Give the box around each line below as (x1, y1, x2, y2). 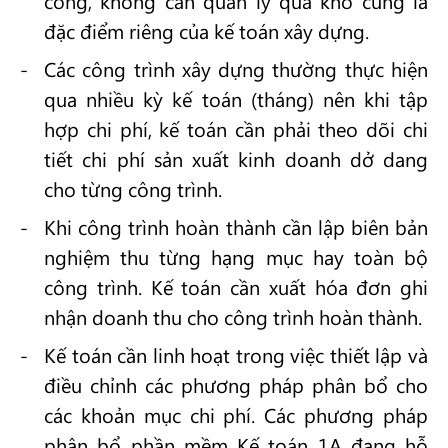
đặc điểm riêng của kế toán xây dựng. (44, 17, 369, 44)
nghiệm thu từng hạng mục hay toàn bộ (44, 243, 428, 270)
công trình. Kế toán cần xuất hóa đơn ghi (44, 273, 428, 300)
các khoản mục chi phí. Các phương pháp (44, 401, 428, 428)
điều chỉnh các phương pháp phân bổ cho (44, 371, 428, 398)
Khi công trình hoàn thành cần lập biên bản (44, 213, 428, 240)
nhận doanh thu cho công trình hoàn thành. (44, 303, 422, 330)
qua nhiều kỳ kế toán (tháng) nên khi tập (44, 85, 428, 112)
